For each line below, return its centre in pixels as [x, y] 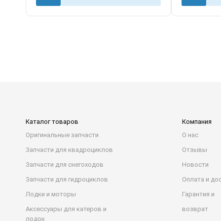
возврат [195, 209]
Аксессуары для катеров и [66, 209]
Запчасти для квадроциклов [69, 150]
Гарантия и [198, 194]
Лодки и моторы [51, 194]
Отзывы [195, 150]
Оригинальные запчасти [62, 135]
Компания [197, 122]
